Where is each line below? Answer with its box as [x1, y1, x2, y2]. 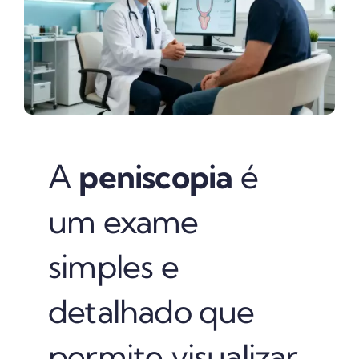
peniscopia [79, 156, 233, 196]
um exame [47, 201, 199, 241]
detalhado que [47, 291, 255, 331]
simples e [47, 246, 179, 286]
